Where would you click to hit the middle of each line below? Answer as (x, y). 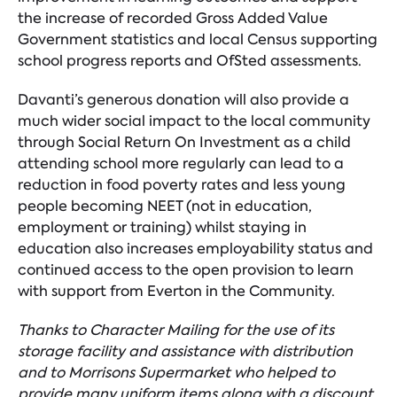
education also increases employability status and (195, 249)
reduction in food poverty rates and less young (182, 185)
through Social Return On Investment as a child (184, 143)
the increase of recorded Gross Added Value (173, 19)
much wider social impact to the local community (194, 121)
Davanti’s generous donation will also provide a (183, 100)
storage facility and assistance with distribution (185, 352)
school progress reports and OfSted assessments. (190, 61)
